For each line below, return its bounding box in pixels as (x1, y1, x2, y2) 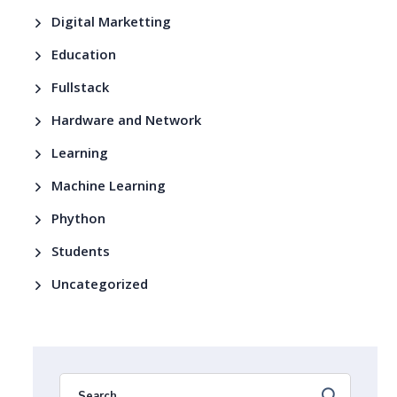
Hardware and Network (51, 111, 202, 135)
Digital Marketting (51, 12, 172, 36)
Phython (51, 209, 106, 233)
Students (51, 242, 111, 266)
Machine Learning (51, 176, 167, 200)
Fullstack (51, 78, 110, 102)
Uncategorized (51, 275, 149, 299)
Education (51, 45, 117, 69)
